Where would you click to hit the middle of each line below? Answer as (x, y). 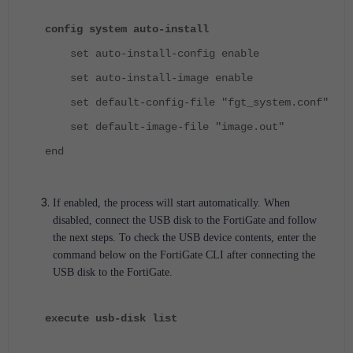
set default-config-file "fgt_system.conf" (187, 102)
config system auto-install (127, 29)
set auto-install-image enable (149, 78)
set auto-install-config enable (152, 53)
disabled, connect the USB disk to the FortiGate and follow (185, 220)
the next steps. (86, 237)
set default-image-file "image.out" (165, 126)
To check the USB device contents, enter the (217, 237)
